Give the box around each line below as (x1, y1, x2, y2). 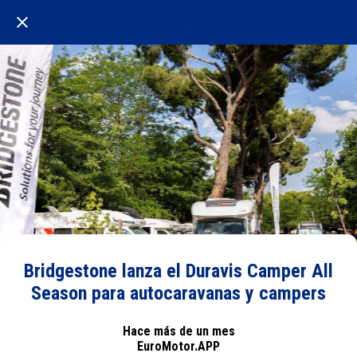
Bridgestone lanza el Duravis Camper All (24, 260, 333, 282)
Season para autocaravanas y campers (31, 282, 326, 304)
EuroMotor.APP (137, 338, 220, 354)
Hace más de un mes (122, 323, 235, 339)
